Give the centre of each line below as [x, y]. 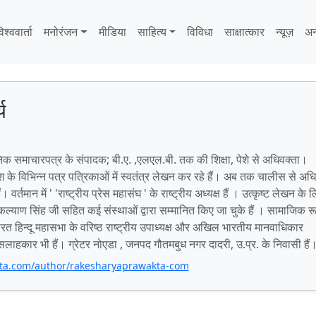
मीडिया [112, 32]
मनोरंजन [61, 32]
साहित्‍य [152, 32]
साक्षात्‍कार [245, 32]
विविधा [200, 32]
